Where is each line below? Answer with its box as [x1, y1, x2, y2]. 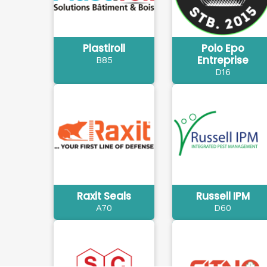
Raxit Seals [77, 188, 131, 203]
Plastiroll [83, 41, 125, 55]
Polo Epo [201, 41, 244, 55]
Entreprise [197, 52, 249, 67]
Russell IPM [195, 188, 250, 203]
